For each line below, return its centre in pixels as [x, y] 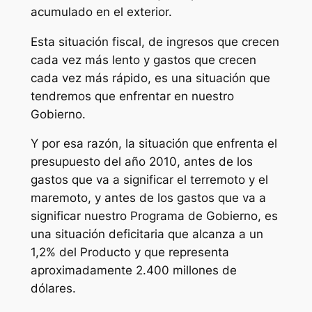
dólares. [53, 289]
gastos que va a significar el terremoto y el [149, 180]
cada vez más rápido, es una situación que [150, 78]
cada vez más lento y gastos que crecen [143, 60]
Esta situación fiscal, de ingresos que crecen [155, 41]
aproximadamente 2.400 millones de [133, 271]
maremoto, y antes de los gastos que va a [148, 198]
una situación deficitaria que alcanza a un [147, 234]
